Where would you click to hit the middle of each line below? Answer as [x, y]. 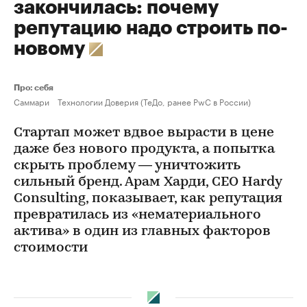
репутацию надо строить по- [151, 28]
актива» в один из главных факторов [142, 232]
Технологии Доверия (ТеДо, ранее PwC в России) [154, 101]
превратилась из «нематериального [137, 215]
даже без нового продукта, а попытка [144, 149]
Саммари [32, 101]
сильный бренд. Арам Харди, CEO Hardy [148, 182]
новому [51, 49]
